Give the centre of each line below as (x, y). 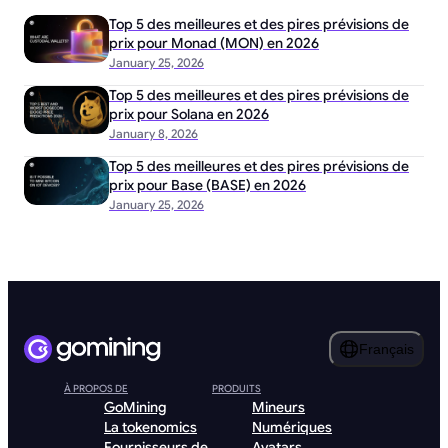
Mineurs (278, 407)
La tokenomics (150, 427)
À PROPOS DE (96, 388)
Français (386, 349)
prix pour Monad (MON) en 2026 (214, 42)
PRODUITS (236, 388)
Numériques (292, 427)
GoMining (135, 407)
